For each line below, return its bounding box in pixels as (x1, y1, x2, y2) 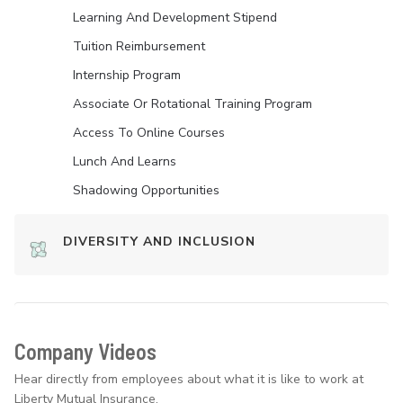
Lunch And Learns (73, 153, 176, 171)
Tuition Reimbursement (73, 38, 205, 56)
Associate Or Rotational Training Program (73, 95, 312, 113)
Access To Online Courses (73, 124, 225, 142)
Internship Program (73, 67, 181, 85)
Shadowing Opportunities (73, 182, 219, 200)
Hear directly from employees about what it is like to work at (14, 371, 363, 389)
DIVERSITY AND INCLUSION (63, 233, 255, 251)
